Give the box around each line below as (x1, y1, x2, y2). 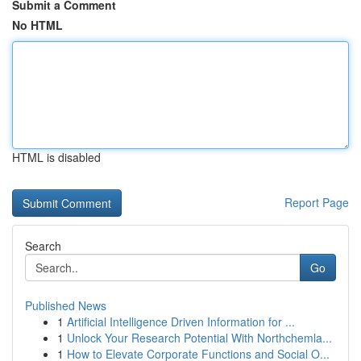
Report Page (284, 194, 349, 210)
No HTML (12, 17, 63, 33)
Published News (25, 297, 106, 313)
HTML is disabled (12, 149, 101, 165)
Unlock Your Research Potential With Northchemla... (67, 330, 332, 346)
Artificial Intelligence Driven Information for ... (67, 313, 295, 330)
